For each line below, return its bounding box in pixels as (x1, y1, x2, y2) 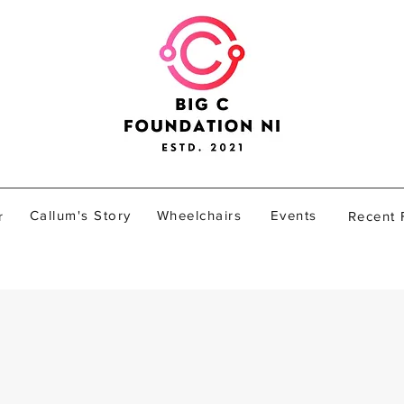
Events (270, 207, 317, 223)
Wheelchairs (156, 207, 243, 223)
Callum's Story (29, 207, 132, 223)
